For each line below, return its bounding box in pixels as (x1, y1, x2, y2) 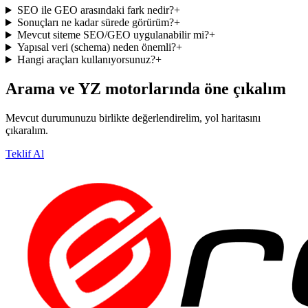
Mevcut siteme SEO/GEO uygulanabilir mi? (16, 29, 209, 41)
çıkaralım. (5, 124, 48, 136)
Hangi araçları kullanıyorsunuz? (16, 54, 155, 66)
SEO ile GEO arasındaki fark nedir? (16, 4, 174, 16)
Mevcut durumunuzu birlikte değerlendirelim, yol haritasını (5, 111, 261, 124)
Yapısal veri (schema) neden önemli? (16, 41, 176, 54)
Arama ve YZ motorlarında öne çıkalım (5, 79, 286, 98)
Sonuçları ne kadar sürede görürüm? (16, 16, 174, 29)
